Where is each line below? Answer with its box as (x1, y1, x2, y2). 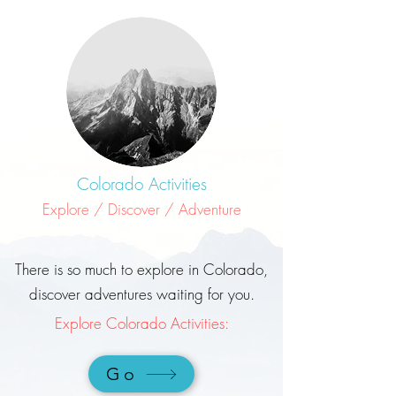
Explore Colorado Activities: (54, 313, 229, 333)
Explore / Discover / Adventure (42, 199, 241, 219)
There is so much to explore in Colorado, (15, 259, 268, 279)
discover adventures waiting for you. (28, 284, 255, 304)
